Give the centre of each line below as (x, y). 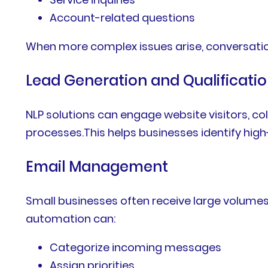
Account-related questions (123, 17)
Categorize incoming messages (136, 247)
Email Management (97, 166)
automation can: (71, 218)
